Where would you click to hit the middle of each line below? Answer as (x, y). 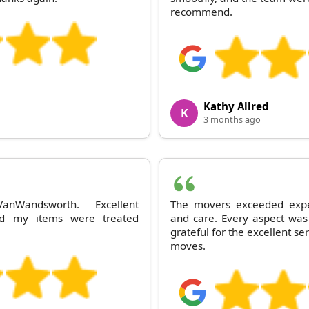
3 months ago (232, 119)
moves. (188, 245)
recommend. (201, 11)
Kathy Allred (236, 106)
